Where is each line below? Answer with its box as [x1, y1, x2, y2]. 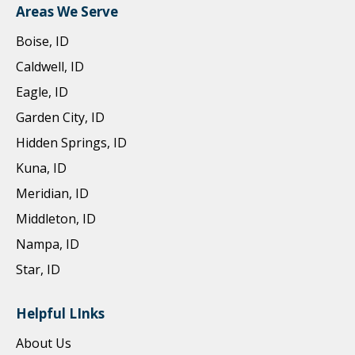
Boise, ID [16, 32, 69, 51]
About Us [16, 334, 71, 353]
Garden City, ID [16, 109, 105, 127]
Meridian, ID [16, 185, 89, 203]
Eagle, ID [16, 83, 68, 101]
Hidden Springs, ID [16, 134, 127, 152]
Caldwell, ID [16, 58, 84, 76]
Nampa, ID [16, 235, 79, 254]
